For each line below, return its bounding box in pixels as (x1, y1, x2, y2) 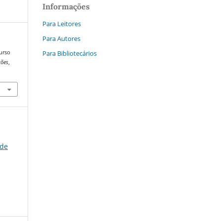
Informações (42, 1, 90, 11)
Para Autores (42, 34, 80, 43)
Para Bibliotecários (42, 48, 97, 58)
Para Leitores (42, 19, 81, 28)
